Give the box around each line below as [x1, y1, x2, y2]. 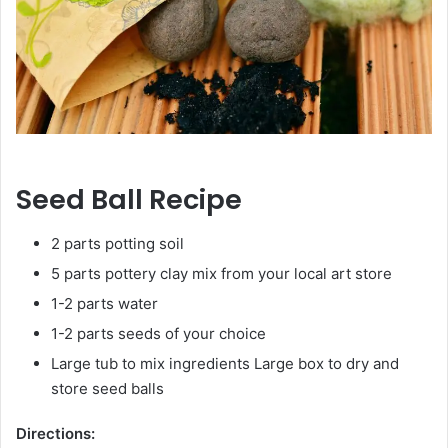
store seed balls [51, 379, 164, 399]
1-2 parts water [51, 294, 158, 314]
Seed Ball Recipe [16, 180, 242, 218]
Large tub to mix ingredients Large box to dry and [51, 354, 399, 374]
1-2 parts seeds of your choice [51, 324, 266, 344]
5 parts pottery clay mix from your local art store [51, 264, 392, 284]
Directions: [16, 424, 95, 444]
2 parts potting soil [51, 234, 184, 254]
